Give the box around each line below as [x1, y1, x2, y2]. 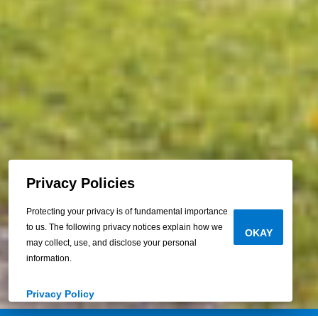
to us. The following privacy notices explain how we [26, 222, 223, 232]
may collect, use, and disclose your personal [26, 238, 197, 248]
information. [26, 253, 72, 263]
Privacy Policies [26, 175, 135, 191]
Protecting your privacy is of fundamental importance [26, 207, 228, 216]
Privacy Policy [26, 288, 94, 300]
